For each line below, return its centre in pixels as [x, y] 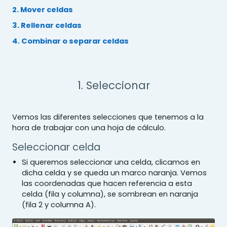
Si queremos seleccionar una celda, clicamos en [111, 162]
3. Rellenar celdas [47, 25]
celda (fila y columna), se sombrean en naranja [110, 194]
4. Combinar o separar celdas [70, 41]
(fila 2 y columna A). [59, 205]
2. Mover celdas [43, 10]
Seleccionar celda [56, 147]
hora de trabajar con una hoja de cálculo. [89, 128]
